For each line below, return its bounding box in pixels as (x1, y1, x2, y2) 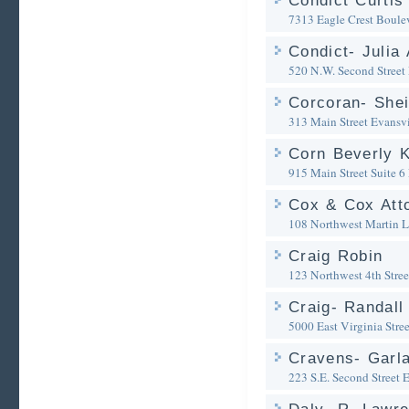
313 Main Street (288, 113, 368, 130)
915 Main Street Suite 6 (288, 164, 405, 181)
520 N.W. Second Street (288, 62, 405, 79)
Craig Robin (288, 247, 383, 265)
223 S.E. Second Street (288, 369, 400, 385)
